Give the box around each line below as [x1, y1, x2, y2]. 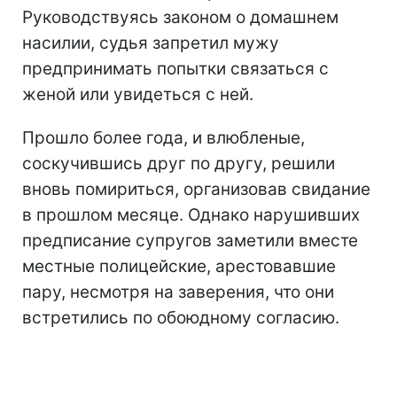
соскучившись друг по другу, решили [22, 152, 335, 174]
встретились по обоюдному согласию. [22, 307, 339, 328]
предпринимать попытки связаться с [22, 58, 329, 79]
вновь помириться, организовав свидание [22, 178, 370, 199]
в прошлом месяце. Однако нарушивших [22, 204, 360, 225]
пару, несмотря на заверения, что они [22, 281, 334, 302]
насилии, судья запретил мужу [22, 32, 279, 53]
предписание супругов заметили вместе [22, 230, 358, 251]
